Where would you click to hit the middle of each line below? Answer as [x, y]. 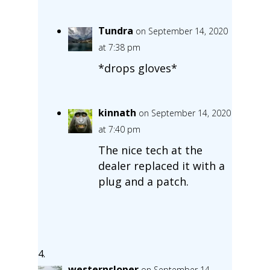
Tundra [115, 30]
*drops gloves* [137, 68]
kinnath [117, 112]
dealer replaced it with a [161, 165]
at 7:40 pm [119, 129]
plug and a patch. [143, 181]
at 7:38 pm [119, 47]
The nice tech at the [150, 150]
